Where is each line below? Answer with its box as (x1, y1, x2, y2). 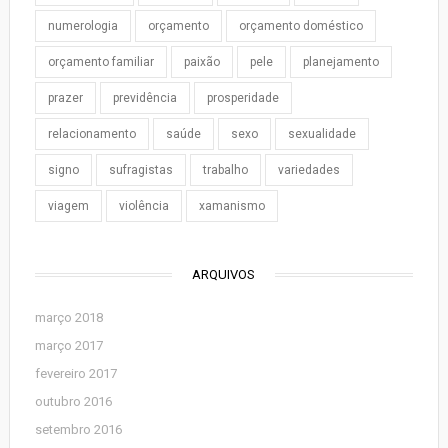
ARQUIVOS (192, 267, 256, 282)
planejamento (302, 55, 379, 69)
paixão (183, 55, 220, 69)
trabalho (202, 163, 248, 177)
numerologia (47, 19, 118, 33)
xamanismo (198, 199, 265, 213)
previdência (112, 91, 177, 105)
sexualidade (287, 127, 356, 141)
